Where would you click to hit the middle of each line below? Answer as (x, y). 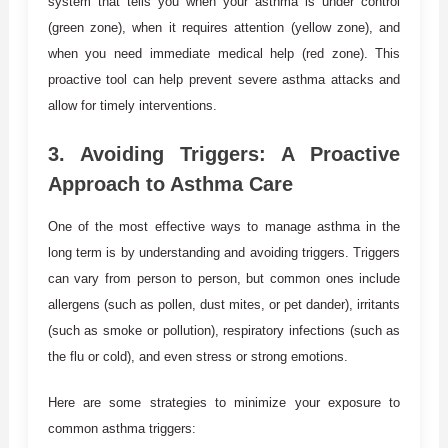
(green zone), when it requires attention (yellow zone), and (224, 27)
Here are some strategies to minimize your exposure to (224, 402)
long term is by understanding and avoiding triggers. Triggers (224, 252)
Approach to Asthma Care (170, 183)
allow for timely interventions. (132, 105)
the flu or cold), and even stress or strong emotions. (197, 356)
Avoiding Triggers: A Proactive (240, 153)
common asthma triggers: (121, 428)
